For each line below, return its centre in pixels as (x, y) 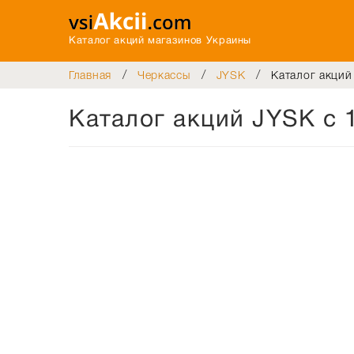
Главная (90, 75)
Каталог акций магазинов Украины (160, 41)
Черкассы (164, 75)
